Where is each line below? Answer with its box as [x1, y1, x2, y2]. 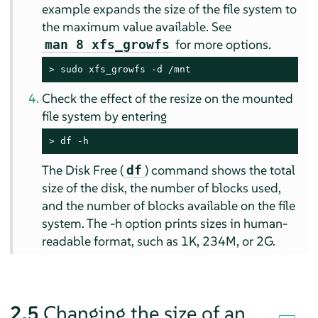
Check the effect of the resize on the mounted [42, 90, 294, 107]
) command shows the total [145, 162, 296, 179]
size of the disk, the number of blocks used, [42, 180, 282, 197]
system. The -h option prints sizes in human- [42, 215, 288, 232]
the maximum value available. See [42, 18, 232, 35]
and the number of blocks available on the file [42, 197, 296, 214]
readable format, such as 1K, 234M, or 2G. [42, 233, 276, 250]
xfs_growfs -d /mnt [83, 64, 192, 75]
